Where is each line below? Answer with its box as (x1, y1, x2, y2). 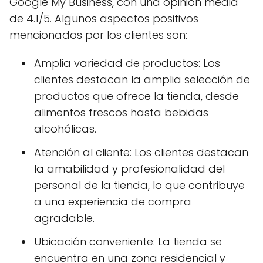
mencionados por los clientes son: (9, 28, 187, 43)
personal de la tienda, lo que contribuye (34, 178, 245, 193)
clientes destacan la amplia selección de (34, 72, 250, 87)
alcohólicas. (34, 122, 96, 137)
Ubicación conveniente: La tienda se (34, 234, 222, 249)
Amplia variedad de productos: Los (34, 56, 220, 71)
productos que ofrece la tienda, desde (34, 89, 239, 104)
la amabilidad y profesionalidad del (34, 161, 225, 177)
